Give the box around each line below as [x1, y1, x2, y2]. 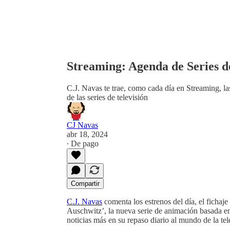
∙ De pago [67, 139, 99, 148]
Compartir [71, 179, 100, 187]
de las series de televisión [67, 92, 148, 102]
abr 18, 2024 [67, 129, 108, 139]
